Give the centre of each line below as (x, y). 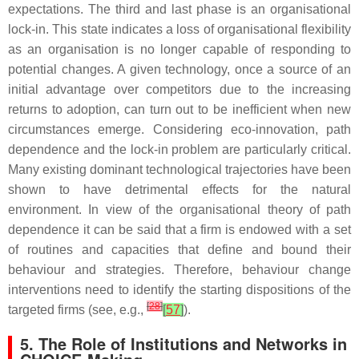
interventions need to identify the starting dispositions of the (179, 290)
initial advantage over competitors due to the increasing (179, 89)
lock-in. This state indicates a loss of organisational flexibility (179, 29)
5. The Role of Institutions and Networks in (184, 343)
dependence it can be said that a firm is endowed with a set (179, 230)
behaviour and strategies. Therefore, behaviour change (179, 270)
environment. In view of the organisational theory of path (179, 210)
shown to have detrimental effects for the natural (179, 190)
